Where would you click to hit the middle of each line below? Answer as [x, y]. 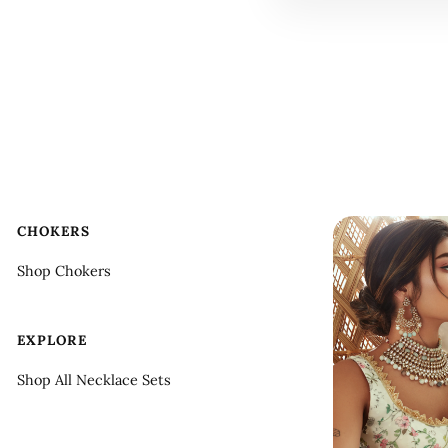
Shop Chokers [64, 270]
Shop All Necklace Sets [94, 379]
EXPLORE [52, 340]
